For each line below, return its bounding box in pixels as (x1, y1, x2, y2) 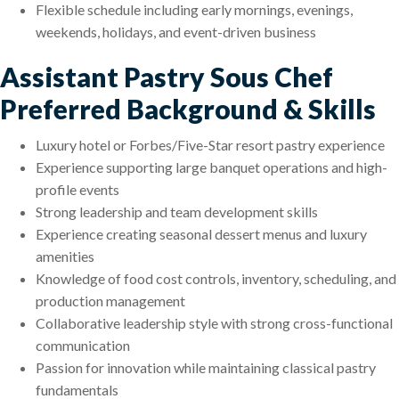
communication (36, 337, 130, 354)
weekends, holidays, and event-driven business (36, 23, 316, 41)
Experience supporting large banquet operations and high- (36, 159, 387, 176)
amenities (36, 248, 94, 265)
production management (36, 292, 185, 310)
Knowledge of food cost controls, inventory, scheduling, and (36, 270, 396, 288)
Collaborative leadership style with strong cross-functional (36, 314, 393, 332)
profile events (36, 181, 119, 199)
